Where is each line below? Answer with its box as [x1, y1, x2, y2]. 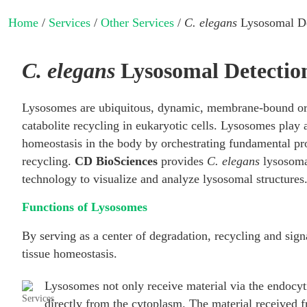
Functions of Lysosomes [22, 199, 147, 214]
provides [158, 153, 207, 168]
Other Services [101, 16, 174, 29]
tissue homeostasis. [22, 246, 117, 260]
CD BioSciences [75, 153, 158, 168]
